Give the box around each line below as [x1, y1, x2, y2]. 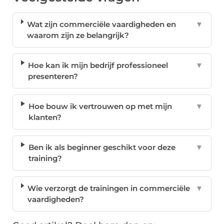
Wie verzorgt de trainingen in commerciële [27, 183, 190, 193]
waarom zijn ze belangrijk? [27, 30, 129, 40]
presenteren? [28, 71, 78, 81]
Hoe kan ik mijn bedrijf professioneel [28, 60, 168, 70]
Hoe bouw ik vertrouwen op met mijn [28, 101, 172, 111]
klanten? [28, 112, 62, 122]
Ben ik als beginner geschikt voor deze [28, 142, 175, 152]
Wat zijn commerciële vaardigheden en [27, 19, 176, 29]
